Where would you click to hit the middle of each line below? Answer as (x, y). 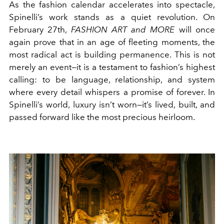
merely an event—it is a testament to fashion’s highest (112, 67)
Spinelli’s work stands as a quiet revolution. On (112, 17)
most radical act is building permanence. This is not (112, 55)
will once (195, 30)
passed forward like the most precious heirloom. (102, 117)
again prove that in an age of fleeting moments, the (112, 42)
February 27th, (40, 30)
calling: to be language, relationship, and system (112, 80)
